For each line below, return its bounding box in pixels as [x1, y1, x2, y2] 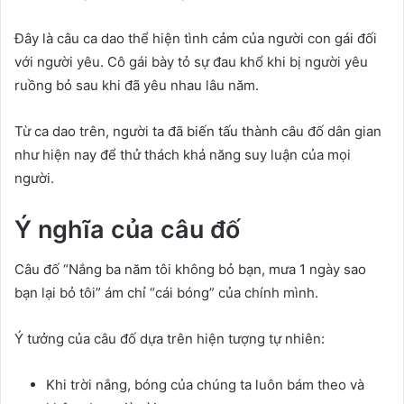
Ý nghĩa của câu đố [14, 214, 240, 244]
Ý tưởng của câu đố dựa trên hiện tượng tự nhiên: [14, 330, 325, 348]
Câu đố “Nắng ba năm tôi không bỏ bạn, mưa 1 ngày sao [14, 261, 366, 279]
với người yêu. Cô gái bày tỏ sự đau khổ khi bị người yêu [14, 52, 368, 70]
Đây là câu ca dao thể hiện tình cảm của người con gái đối [14, 29, 377, 47]
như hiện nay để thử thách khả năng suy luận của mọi [14, 145, 351, 163]
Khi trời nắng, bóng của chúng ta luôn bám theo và [46, 376, 364, 394]
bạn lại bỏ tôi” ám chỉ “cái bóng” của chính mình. [14, 284, 318, 302]
